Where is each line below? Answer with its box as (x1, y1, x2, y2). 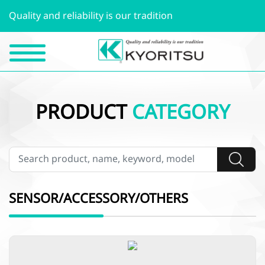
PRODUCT (35, 98, 132, 128)
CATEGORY (131, 98, 230, 128)
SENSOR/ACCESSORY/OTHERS (9, 188, 188, 209)
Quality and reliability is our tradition (9, 9, 173, 23)
